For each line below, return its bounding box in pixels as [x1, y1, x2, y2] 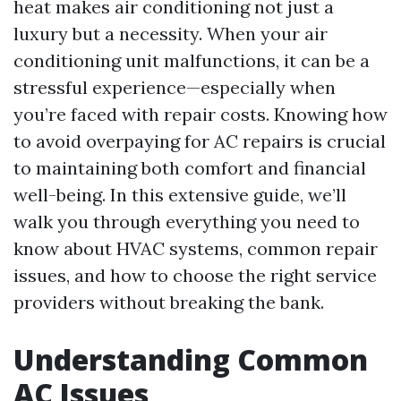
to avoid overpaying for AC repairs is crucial [13, 130, 386, 152]
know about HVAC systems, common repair [13, 237, 378, 260]
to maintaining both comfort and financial [13, 157, 366, 179]
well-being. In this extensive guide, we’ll [13, 183, 346, 206]
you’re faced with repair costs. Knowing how [13, 103, 388, 125]
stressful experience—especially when [13, 76, 336, 98]
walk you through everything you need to [13, 210, 360, 233]
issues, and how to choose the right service [13, 264, 377, 286]
